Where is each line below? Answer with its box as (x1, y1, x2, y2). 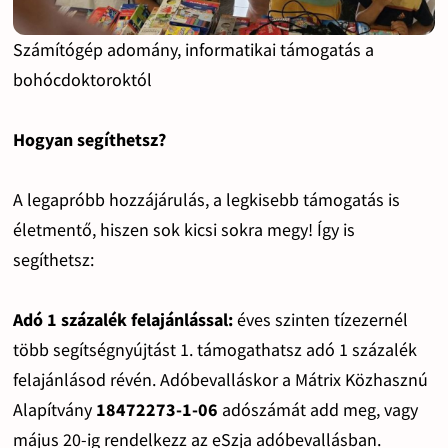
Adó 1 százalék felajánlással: (12, 307, 237, 331)
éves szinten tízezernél (236, 307, 408, 331)
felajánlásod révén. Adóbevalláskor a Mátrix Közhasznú (12, 367, 428, 391)
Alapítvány (12, 397, 96, 421)
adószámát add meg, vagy (217, 397, 418, 421)
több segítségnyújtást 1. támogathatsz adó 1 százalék (12, 337, 417, 361)
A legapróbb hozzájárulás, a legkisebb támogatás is (12, 187, 400, 211)
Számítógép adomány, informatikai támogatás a (12, 37, 374, 61)
